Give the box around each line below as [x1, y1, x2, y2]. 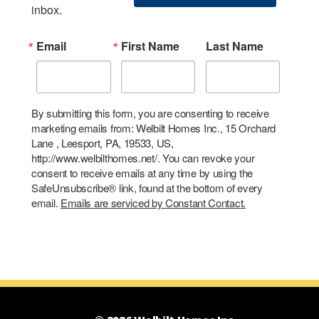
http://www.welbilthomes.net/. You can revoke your [31, 150, 255, 165]
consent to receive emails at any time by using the [31, 164, 253, 180]
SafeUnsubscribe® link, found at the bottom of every [31, 179, 263, 195]
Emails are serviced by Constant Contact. [60, 194, 246, 210]
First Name [120, 38, 179, 55]
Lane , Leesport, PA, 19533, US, [31, 135, 174, 150]
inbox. [31, 1, 62, 19]
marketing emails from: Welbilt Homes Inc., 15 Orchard [31, 120, 276, 135]
